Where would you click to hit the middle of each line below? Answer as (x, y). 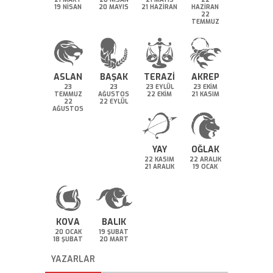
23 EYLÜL (159, 87)
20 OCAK (68, 232)
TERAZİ (159, 77)
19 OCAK (205, 166)
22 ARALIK (205, 159)
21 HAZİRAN (159, 7)
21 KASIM (205, 94)
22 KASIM (159, 159)
